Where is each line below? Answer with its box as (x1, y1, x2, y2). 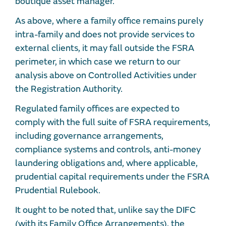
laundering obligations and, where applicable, (15, 157, 198, 169)
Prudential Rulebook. (15, 184, 102, 196)
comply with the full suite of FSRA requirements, (15, 116, 210, 128)
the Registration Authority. (15, 83, 123, 95)
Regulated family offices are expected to (15, 102, 180, 115)
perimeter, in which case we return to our (15, 55, 181, 68)
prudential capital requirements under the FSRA (15, 171, 209, 183)
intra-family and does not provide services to (15, 28, 195, 40)
